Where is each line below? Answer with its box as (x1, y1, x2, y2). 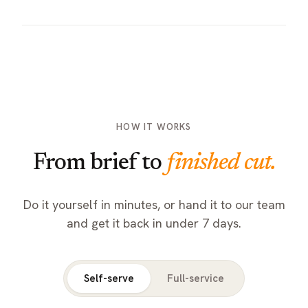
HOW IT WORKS (116, 121, 192, 133)
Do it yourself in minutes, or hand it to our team (23, 196, 285, 212)
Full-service (167, 271, 224, 285)
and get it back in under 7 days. (67, 214, 241, 231)
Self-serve (84, 271, 134, 285)
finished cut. (166, 152, 276, 176)
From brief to (32, 152, 166, 176)
